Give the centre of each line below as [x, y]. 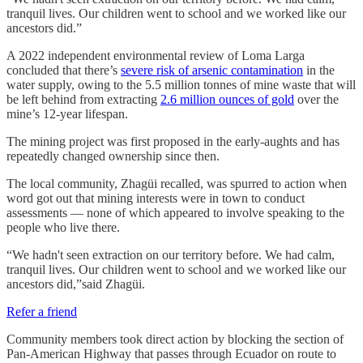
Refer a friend [42, 312]
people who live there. [63, 228]
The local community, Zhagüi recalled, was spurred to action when [177, 184]
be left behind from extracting [83, 100]
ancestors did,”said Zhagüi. [76, 284]
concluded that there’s [64, 70]
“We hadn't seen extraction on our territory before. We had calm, [171, 255]
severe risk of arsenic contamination [212, 70]
